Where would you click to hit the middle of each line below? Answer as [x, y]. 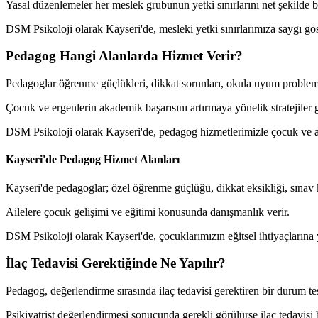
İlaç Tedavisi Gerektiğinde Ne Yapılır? [116, 263]
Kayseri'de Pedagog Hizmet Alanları [93, 160]
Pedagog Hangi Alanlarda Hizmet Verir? [124, 56]
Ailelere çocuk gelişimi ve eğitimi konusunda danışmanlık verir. [148, 212]
